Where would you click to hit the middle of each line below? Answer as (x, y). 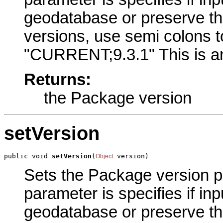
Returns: (57, 80)
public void (28, 156)
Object (104, 156)
